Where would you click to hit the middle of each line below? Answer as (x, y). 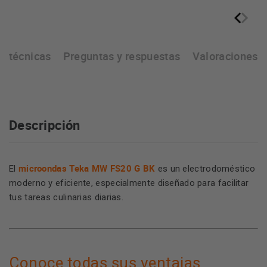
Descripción (45, 125)
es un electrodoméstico (205, 169)
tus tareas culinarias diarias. (66, 197)
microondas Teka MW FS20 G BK (87, 168)
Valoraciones (225, 56)
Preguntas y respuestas (122, 56)
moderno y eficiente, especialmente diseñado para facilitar (129, 183)
